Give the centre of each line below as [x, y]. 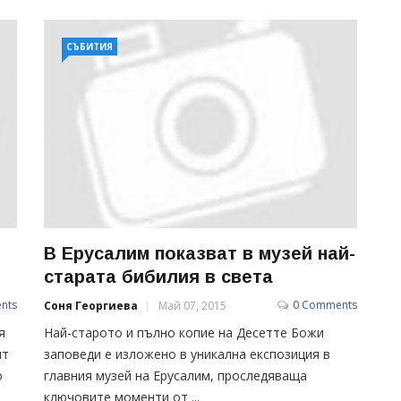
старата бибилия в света [158, 276]
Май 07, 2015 [192, 305]
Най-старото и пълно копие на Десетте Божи [184, 332]
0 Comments [325, 304]
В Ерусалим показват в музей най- [200, 253]
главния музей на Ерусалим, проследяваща [175, 375]
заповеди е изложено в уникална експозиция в [187, 354]
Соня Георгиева [91, 305]
